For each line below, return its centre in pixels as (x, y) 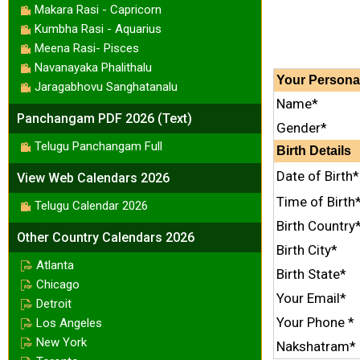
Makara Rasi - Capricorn (98, 9)
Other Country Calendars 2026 (106, 237)
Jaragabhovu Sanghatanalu (106, 86)
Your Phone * (315, 322)
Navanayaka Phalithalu (93, 67)
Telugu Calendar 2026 (91, 205)
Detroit (54, 303)
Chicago (58, 284)
